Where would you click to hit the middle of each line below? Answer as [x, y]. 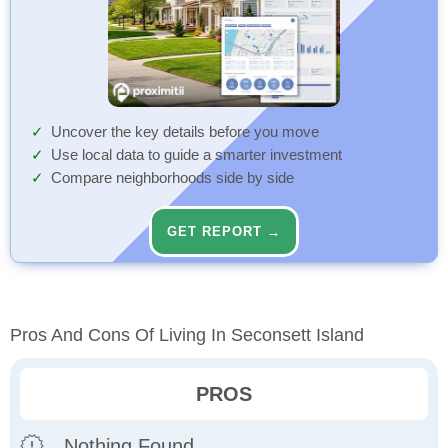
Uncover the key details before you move [185, 132]
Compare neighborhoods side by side [172, 178]
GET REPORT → [224, 232]
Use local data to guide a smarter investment [196, 155]
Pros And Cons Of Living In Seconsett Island [187, 335]
